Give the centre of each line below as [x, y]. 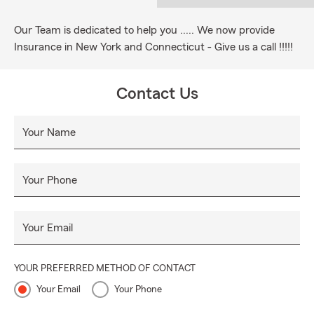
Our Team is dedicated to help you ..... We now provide [144, 30]
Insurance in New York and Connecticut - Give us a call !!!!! [153, 47]
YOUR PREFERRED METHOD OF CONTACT [105, 268]
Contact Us [157, 94]
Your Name [49, 132]
